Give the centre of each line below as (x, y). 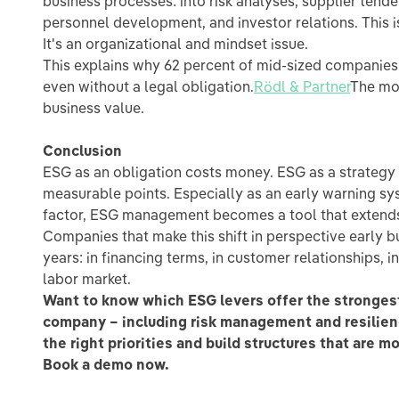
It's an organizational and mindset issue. (175, 44)
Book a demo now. (106, 364)
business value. (94, 108)
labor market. (87, 279)
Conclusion (82, 151)
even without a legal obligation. (148, 86)
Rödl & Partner (302, 86)
